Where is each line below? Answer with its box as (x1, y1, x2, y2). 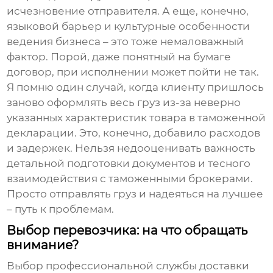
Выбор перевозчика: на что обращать (7, 223, 248, 238)
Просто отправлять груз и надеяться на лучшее (7, 188, 264, 200)
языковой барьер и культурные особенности (7, 20, 250, 33)
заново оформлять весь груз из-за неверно (7, 96, 241, 109)
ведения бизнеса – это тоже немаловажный (7, 35, 244, 48)
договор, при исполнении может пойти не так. (7, 66, 260, 79)
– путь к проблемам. (7, 203, 115, 216)
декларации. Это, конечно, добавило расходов (7, 127, 261, 140)
